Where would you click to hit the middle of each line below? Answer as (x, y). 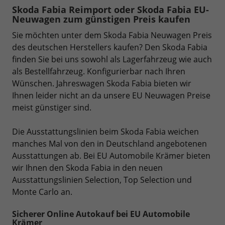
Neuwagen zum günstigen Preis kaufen (101, 19)
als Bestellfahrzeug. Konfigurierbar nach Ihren (99, 71)
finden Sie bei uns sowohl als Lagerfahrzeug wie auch (112, 59)
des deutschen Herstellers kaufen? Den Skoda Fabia (110, 47)
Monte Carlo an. (42, 192)
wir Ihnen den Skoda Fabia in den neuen (87, 167)
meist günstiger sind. (52, 107)
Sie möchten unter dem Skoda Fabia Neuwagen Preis (112, 35)
